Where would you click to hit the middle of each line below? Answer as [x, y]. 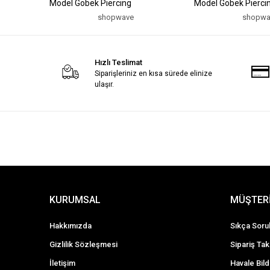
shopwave [116, 17]
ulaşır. [104, 84]
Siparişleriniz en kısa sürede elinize [153, 74]
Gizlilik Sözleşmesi [83, 244]
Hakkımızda [71, 226]
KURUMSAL [75, 200]
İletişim [62, 263]
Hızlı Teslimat [118, 62]
